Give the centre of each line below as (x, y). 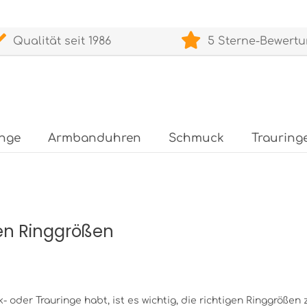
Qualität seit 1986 (58, 41)
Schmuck (196, 138)
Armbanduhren (95, 138)
